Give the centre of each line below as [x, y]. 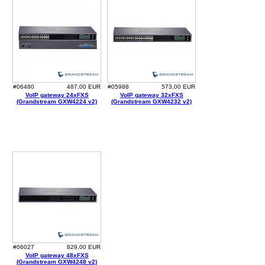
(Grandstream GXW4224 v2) [57, 102]
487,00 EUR [84, 87]
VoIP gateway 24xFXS [57, 95]
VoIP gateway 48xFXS [57, 256]
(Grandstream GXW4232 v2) [152, 102]
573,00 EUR [179, 87]
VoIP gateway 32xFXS [151, 95]
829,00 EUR [84, 247]
